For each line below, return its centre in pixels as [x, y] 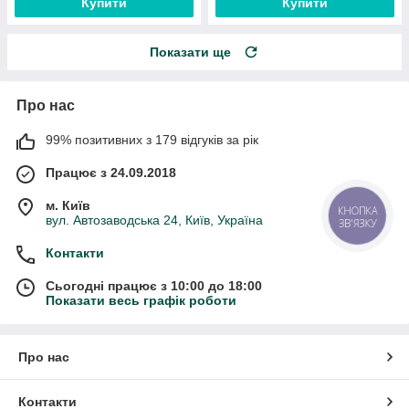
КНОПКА [358, 211]
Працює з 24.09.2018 [111, 173]
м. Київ [68, 206]
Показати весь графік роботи [141, 301]
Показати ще [190, 52]
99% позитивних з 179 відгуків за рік [152, 140]
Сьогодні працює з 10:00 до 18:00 [154, 286]
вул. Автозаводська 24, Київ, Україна [154, 220]
